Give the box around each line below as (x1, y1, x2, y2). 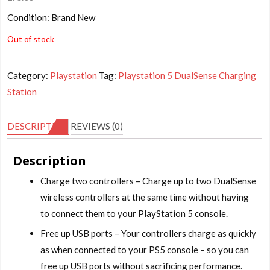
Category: (7, 69, 51, 81)
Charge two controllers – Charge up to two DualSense (40, 175, 257, 186)
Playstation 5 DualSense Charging (118, 69, 257, 81)
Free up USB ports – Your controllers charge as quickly (40, 227, 257, 239)
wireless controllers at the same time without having (40, 191, 250, 202)
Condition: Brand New (7, 11, 96, 23)
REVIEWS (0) (71, 120, 124, 131)
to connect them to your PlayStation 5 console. (40, 207, 228, 219)
